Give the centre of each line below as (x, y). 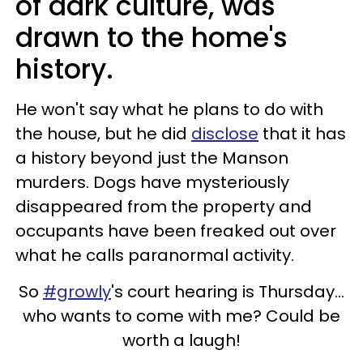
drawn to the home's (152, 38)
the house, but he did (103, 134)
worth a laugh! (181, 340)
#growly (77, 292)
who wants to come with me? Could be (181, 316)
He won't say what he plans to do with (169, 109)
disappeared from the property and (164, 207)
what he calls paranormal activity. (155, 255)
